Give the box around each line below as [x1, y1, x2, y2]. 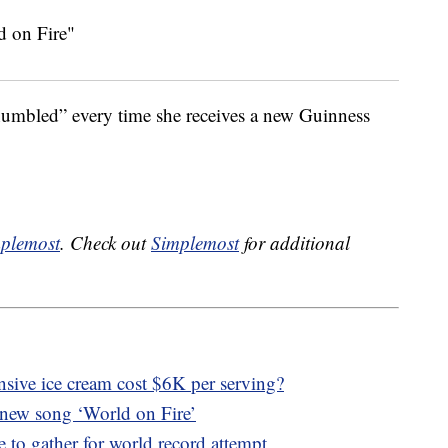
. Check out [60, 230, 151, 256]
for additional [239, 230, 350, 256]
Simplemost [151, 230, 239, 256]
